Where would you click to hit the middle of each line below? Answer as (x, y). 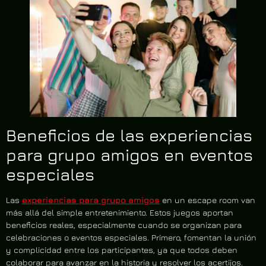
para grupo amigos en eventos (129, 154)
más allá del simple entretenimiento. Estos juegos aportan (120, 212)
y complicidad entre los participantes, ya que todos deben (122, 249)
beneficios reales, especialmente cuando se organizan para (124, 224)
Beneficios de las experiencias (129, 135)
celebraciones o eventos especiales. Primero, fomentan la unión (131, 237)
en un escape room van (208, 199)
